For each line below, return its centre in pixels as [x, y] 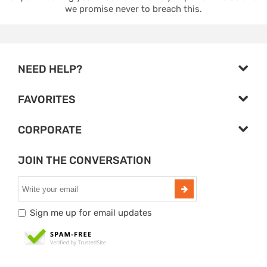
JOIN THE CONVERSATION [85, 161]
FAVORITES [47, 100]
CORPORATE [50, 130]
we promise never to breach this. [133, 9]
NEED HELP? [50, 69]
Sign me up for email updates [91, 213]
